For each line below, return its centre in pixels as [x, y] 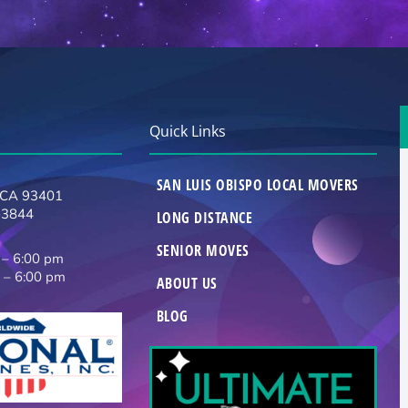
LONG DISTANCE [204, 217]
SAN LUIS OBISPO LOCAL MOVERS [257, 184]
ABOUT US [187, 283]
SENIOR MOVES [203, 250]
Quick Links [187, 131]
